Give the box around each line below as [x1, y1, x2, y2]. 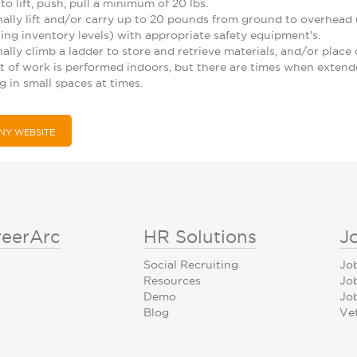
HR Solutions [143, 227, 257, 246]
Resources [143, 274, 201, 287]
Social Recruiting [143, 258, 238, 271]
